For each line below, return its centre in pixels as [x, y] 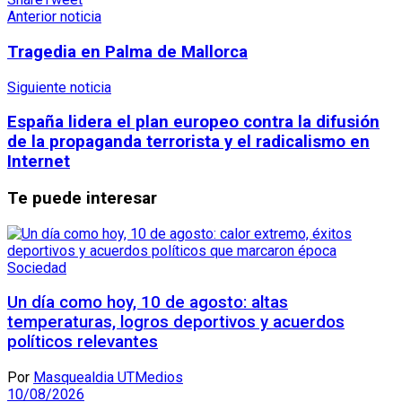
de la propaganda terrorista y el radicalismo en [188, 142]
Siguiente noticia [59, 87]
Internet [39, 162]
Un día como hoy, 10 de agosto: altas [148, 303]
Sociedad [37, 267]
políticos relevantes [83, 342]
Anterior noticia [54, 17]
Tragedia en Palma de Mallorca [127, 52]
